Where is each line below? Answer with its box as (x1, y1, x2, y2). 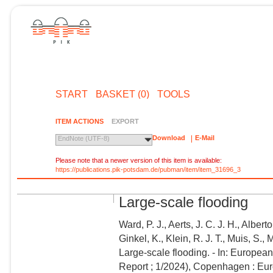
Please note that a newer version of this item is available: (55, 157, 222, 165)
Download (152, 134, 186, 142)
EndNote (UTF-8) (58, 135, 110, 143)
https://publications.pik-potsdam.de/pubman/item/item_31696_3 (55, 166, 241, 174)
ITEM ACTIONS (55, 117, 104, 125)
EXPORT (111, 117, 139, 125)
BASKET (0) (95, 88, 149, 99)
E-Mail (194, 134, 214, 142)
